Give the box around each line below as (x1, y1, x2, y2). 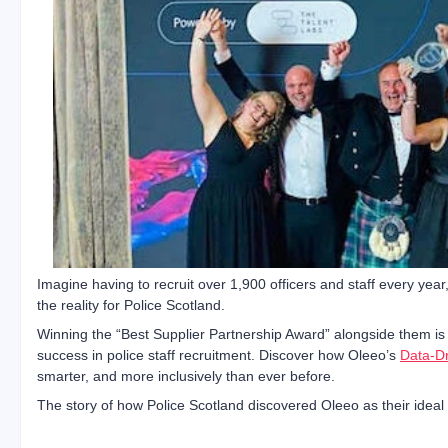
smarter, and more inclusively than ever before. (37, 368, 335, 385)
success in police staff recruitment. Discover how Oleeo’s (37, 347, 400, 364)
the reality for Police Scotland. (37, 297, 225, 314)
